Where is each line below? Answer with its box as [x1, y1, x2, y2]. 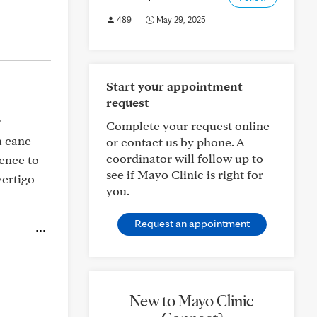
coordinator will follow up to [106, 151, 263, 166]
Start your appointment [106, 79, 243, 93]
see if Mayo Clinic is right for [106, 167, 263, 182]
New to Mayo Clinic [129, 291, 254, 311]
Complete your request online [106, 118, 270, 133]
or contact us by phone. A [106, 134, 244, 149]
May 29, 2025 [154, 14, 206, 25]
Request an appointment [134, 217, 250, 230]
